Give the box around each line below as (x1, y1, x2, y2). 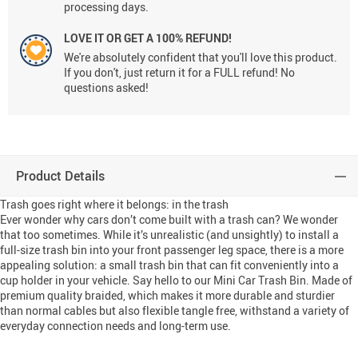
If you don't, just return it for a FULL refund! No (64, 65, 295, 81)
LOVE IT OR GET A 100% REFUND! (64, 30, 232, 46)
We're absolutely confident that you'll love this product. (64, 50, 337, 66)
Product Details (16, 167, 105, 185)
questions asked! (64, 80, 149, 96)
